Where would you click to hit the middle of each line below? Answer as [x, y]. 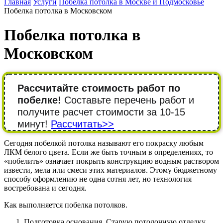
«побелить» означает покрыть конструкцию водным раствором [111, 161]
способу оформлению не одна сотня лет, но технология [98, 179]
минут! [34, 124]
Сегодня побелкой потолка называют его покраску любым [104, 143]
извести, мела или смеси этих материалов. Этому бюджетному [111, 170]
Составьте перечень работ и [128, 100]
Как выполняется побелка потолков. [66, 205]
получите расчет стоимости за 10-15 [101, 112]
